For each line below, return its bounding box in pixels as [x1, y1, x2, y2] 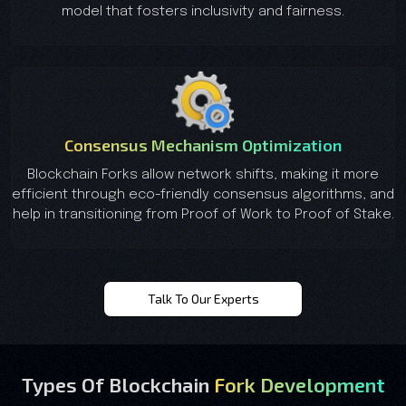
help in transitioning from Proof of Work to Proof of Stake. [12, 207, 394, 222]
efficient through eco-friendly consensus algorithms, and [12, 187, 394, 202]
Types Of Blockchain [21, 372, 214, 396]
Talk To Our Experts [147, 290, 259, 306]
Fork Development [213, 372, 385, 396]
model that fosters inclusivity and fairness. [62, 4, 344, 19]
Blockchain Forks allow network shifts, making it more [27, 167, 379, 182]
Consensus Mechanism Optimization [64, 134, 342, 155]
